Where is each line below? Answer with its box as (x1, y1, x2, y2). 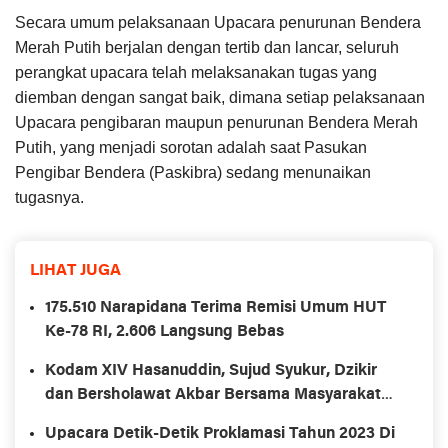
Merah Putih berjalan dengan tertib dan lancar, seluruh (15, 39, 399, 57)
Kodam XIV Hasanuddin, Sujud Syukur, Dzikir (45, 363, 377, 380)
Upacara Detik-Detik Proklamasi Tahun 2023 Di (45, 426, 395, 443)
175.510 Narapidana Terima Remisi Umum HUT (45, 300, 386, 317)
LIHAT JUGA (30, 263, 121, 280)
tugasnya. (15, 189, 88, 207)
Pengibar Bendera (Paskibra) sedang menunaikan (15, 164, 371, 182)
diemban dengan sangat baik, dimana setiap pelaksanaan (15, 89, 425, 107)
